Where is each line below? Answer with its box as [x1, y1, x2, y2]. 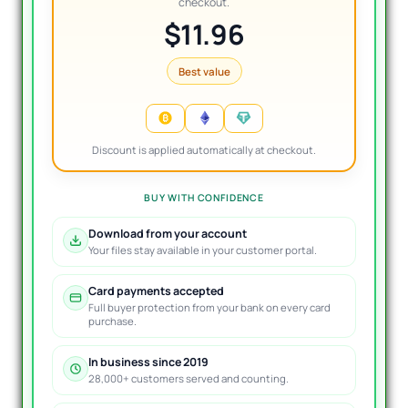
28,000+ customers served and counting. [88, 371, 289, 385]
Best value [178, 64, 230, 78]
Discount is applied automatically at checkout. [92, 143, 316, 158]
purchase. [88, 313, 137, 328]
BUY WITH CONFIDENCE [144, 190, 264, 204]
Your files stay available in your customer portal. [88, 242, 317, 257]
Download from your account [88, 225, 247, 241]
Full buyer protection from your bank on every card [88, 300, 331, 314]
